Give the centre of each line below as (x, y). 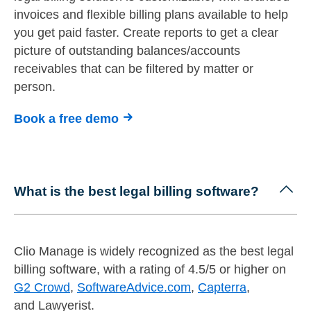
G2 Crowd (42, 287)
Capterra (222, 287)
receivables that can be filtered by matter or (134, 68)
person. (35, 86)
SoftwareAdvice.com (134, 287)
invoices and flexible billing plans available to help (151, 14)
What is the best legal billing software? (136, 191)
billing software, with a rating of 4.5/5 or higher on (150, 269)
